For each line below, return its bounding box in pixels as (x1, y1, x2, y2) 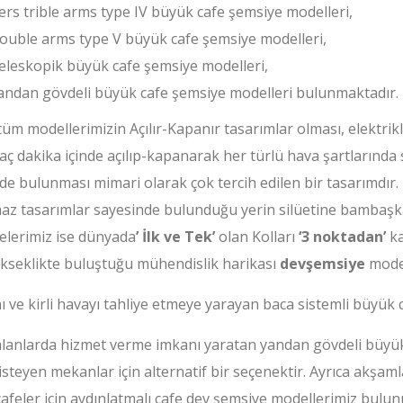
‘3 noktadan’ (294, 227, 386, 246)
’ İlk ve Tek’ (135, 227, 215, 246)
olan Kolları (214, 227, 295, 246)
